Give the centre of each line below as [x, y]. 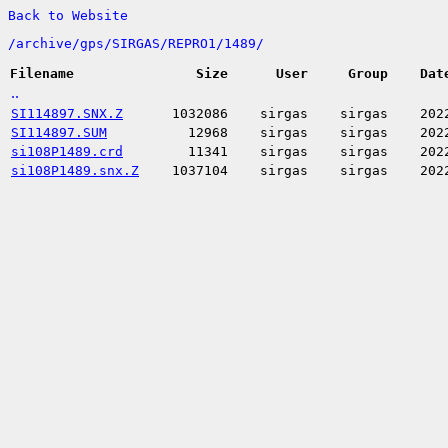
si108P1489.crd [67, 151]
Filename [42, 73]
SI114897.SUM [59, 132]
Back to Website [68, 15]
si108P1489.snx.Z [75, 170]
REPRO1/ [196, 43]
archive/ [48, 43]
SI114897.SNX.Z [67, 113]
